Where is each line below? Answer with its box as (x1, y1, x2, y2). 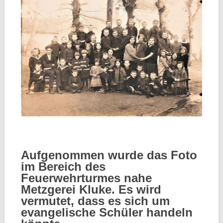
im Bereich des (20, 159, 106, 173)
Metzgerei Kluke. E (20, 182, 126, 196)
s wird (126, 182, 161, 196)
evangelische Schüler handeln (20, 205, 193, 219)
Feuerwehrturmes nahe (20, 171, 152, 185)
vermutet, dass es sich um (20, 194, 170, 208)
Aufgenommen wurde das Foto (20, 148, 197, 162)
